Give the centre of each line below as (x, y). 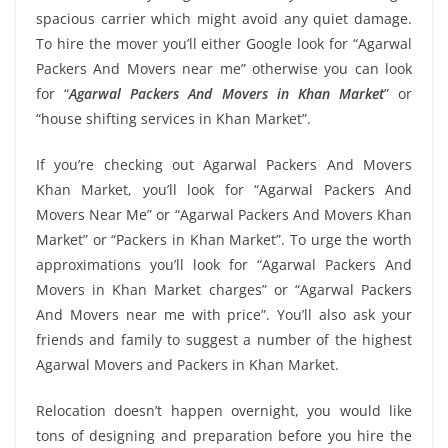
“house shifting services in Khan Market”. (173, 118)
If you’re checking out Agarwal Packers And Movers (224, 164)
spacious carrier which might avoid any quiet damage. (224, 18)
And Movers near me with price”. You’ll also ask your (224, 314)
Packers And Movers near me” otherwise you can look (224, 68)
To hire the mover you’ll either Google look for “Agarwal (224, 43)
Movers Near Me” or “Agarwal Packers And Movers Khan (224, 214)
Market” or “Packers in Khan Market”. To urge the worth (224, 239)
